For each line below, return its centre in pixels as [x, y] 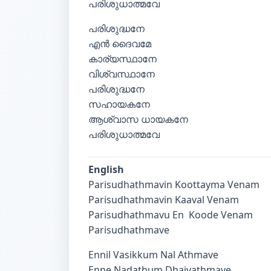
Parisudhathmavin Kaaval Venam [165, 200]
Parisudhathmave [130, 230]
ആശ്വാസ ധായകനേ [138, 119]
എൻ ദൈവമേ [120, 44]
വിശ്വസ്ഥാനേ [122, 74]
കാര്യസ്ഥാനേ [122, 59]
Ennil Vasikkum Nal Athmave [155, 255]
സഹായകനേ [119, 104]
